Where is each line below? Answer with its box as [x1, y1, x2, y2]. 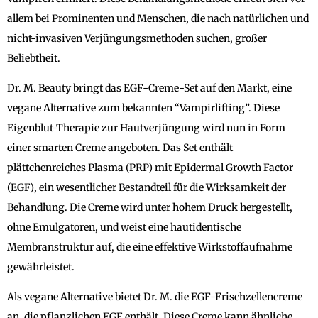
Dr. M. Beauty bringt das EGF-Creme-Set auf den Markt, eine [7, 81, 292, 94]
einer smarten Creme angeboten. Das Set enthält [7, 141, 233, 154]
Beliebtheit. [7, 51, 60, 65]
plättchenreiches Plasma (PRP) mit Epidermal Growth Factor [7, 160, 293, 174]
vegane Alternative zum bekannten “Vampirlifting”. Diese [7, 101, 280, 114]
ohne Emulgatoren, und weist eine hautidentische [7, 220, 241, 234]
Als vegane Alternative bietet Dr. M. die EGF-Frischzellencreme [7, 290, 302, 303]
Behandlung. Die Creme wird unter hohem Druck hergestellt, [7, 200, 292, 214]
